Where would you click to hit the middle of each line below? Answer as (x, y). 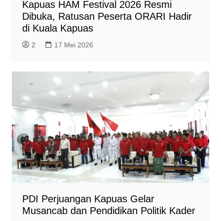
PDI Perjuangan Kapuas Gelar (88, 199)
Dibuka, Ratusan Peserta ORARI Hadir (107, 16)
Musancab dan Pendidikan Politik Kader (109, 210)
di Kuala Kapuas (57, 28)
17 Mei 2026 (74, 45)
